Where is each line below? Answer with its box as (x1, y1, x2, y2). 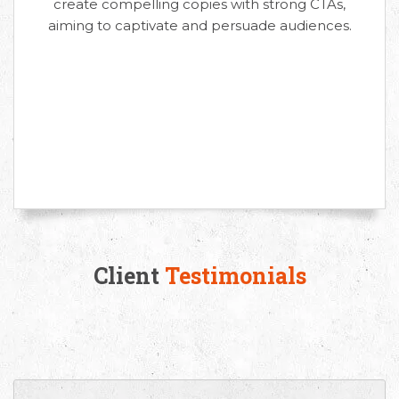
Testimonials (164, 260, 306, 290)
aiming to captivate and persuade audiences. (47, 16, 352, 34)
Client (93, 260, 165, 290)
